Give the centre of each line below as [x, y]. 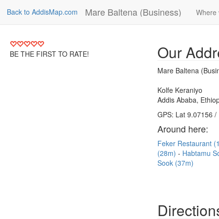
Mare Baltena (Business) [133, 12]
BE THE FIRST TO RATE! [49, 54]
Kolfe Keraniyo [180, 90]
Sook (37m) [175, 163]
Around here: [183, 129]
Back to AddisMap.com [42, 12]
